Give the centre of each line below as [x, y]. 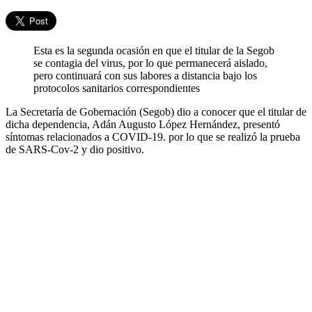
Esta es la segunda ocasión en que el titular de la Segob [154, 51]
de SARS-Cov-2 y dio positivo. [75, 150]
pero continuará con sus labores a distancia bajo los [145, 76]
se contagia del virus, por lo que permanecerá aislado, [150, 63]
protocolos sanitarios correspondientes [117, 88]
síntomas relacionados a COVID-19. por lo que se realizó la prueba [153, 137]
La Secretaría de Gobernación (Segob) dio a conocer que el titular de [156, 112]
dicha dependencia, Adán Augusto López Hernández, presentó [143, 125]
